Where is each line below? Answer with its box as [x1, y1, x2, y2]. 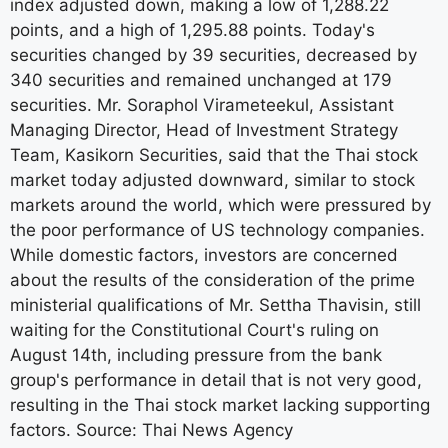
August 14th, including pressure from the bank [10, 344, 382, 365]
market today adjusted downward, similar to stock [10, 169, 415, 190]
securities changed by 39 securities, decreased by [10, 44, 417, 65]
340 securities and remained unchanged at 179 [10, 69, 392, 90]
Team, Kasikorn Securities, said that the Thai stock [10, 144, 418, 165]
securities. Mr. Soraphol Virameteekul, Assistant [10, 94, 394, 115]
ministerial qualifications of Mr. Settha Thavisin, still [10, 294, 421, 315]
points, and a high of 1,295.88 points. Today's [10, 19, 375, 40]
